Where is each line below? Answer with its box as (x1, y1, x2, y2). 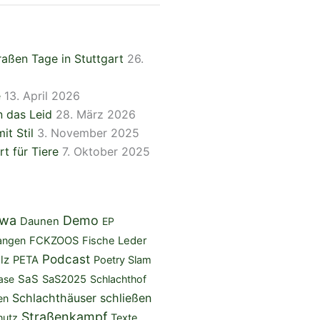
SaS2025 (41, 272, 86, 286)
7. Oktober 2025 (61, 144, 150, 159)
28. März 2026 (55, 106, 136, 121)
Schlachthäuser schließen (11, 290, 151, 305)
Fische (81, 234, 114, 247)
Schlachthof (89, 272, 146, 285)
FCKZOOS (29, 234, 79, 247)
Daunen (19, 214, 59, 228)
